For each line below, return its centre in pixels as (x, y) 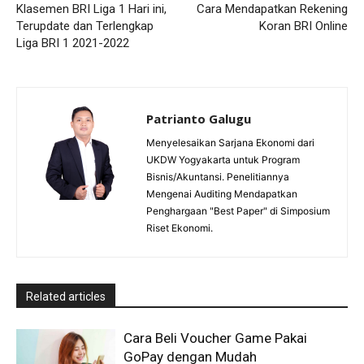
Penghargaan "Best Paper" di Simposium (238, 211)
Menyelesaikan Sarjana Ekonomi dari (230, 143)
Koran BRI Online (303, 26)
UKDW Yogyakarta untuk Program (223, 160)
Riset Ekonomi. (180, 228)
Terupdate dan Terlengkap (85, 26)
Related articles (66, 297)
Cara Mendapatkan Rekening (272, 9)
